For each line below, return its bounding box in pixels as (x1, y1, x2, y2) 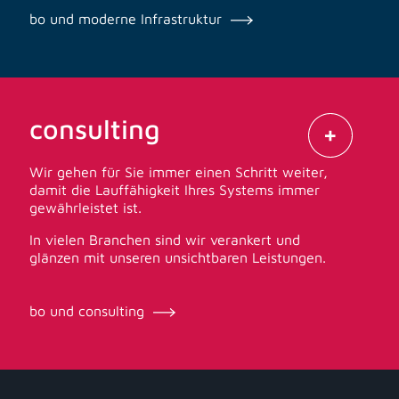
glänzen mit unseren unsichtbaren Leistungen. (29, 249, 327, 266)
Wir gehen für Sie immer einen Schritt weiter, (29, 164, 329, 181)
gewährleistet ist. (29, 199, 142, 216)
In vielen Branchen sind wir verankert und (29, 232, 301, 248)
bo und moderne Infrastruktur (29, 11, 227, 28)
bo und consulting (29, 303, 150, 320)
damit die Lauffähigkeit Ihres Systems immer (29, 182, 321, 199)
